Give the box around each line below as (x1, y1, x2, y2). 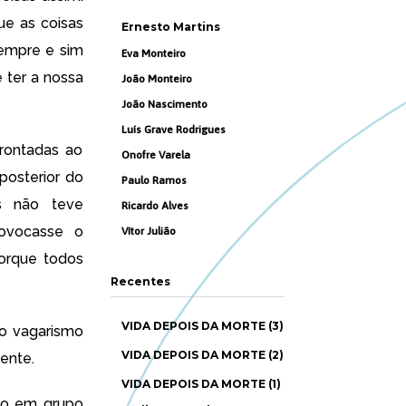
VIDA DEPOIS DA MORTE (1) (121, 377, 281, 391)
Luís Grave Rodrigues (121, 123, 226, 136)
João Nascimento (121, 98, 208, 111)
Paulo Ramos (121, 174, 187, 187)
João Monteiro (121, 72, 192, 85)
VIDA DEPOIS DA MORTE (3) (121, 319, 284, 333)
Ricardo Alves (121, 199, 188, 212)
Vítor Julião (121, 225, 176, 237)
